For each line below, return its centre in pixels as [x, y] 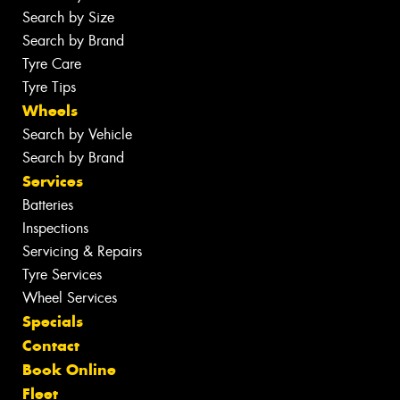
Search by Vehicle [77, 134]
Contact [51, 346]
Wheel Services [70, 298]
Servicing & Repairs [82, 251]
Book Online [69, 370]
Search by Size [68, 17]
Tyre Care [52, 64]
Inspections [55, 228]
